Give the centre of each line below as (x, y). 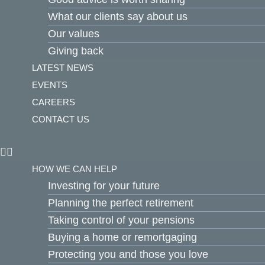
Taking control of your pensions (121, 220)
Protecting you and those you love (128, 254)
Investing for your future (104, 186)
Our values (74, 34)
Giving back (76, 51)
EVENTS (50, 85)
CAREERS (54, 102)
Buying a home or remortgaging (122, 237)
